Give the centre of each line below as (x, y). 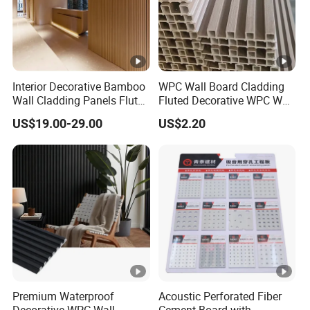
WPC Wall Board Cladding (221, 86)
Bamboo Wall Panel (61, 114)
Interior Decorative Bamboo (79, 86)
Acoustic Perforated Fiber (220, 297)
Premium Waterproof (64, 297)
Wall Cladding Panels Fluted (81, 100)
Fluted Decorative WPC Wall (226, 100)
